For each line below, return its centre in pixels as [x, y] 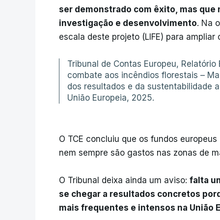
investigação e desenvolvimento [128, 23]
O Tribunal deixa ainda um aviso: [124, 180]
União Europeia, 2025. [111, 98]
